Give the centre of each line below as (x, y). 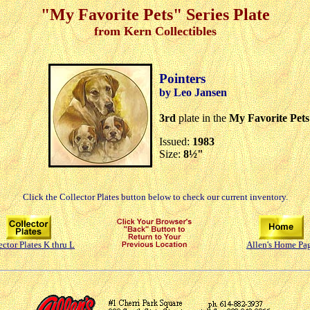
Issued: (175, 141)
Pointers (182, 78)
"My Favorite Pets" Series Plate (155, 15)
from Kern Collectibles (155, 31)
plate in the (202, 118)
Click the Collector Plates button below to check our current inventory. (155, 197)
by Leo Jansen (193, 92)
